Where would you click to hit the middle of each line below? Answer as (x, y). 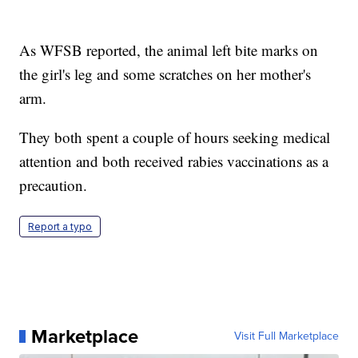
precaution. (54, 185)
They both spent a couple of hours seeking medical (175, 137)
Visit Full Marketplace (286, 336)
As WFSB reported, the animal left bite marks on (169, 50)
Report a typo (60, 226)
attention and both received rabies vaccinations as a (174, 161)
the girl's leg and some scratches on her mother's (165, 74)
